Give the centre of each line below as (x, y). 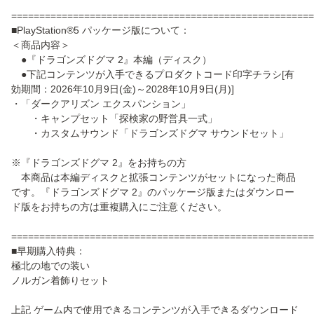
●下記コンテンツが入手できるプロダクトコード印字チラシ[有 (153, 75)
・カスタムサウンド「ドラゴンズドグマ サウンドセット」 (150, 134)
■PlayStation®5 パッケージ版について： (101, 30)
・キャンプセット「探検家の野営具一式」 (114, 119)
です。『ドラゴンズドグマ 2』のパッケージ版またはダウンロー (153, 192)
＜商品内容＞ (41, 45)
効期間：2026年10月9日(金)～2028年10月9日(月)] (123, 89)
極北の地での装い (50, 266)
